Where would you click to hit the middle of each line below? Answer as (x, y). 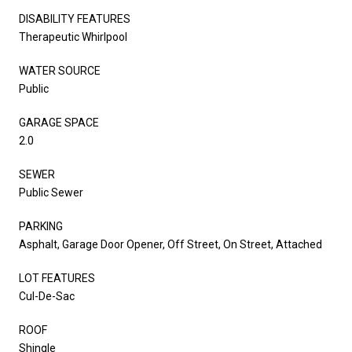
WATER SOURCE (60, 70)
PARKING (41, 226)
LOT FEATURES (57, 278)
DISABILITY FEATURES (75, 18)
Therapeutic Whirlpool (73, 37)
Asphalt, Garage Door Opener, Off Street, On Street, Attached (170, 244)
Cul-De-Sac (47, 296)
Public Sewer (51, 192)
